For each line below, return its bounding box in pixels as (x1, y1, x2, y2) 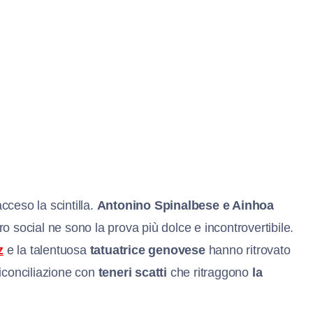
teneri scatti (98, 265, 168, 279)
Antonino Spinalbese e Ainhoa (96, 198, 275, 212)
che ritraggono (167, 265, 252, 279)
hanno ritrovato (205, 242, 291, 257)
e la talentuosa (3, 242, 90, 257)
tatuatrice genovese (89, 242, 205, 257)
